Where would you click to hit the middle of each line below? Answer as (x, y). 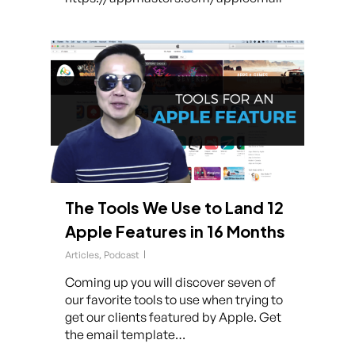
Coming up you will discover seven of (170, 282)
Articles (82, 255)
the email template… (125, 334)
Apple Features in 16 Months (175, 231)
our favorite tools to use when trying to (174, 300)
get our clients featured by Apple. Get (173, 317)
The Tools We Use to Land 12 (174, 207)
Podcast (122, 255)
